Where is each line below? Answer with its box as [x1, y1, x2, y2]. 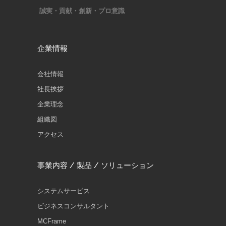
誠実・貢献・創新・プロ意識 [37, 7, 125, 15]
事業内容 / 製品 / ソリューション [37, 161, 154, 171]
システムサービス [37, 187, 90, 195]
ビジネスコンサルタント [37, 202, 109, 210]
